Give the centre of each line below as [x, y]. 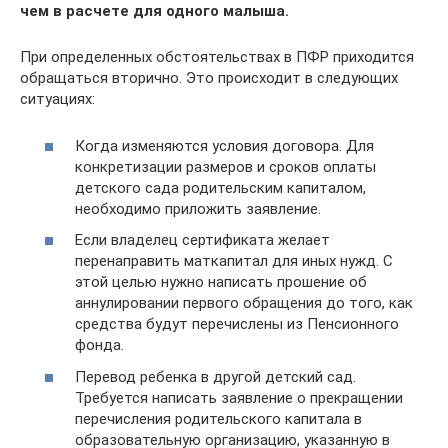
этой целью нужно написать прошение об [221, 282]
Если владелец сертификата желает [202, 240]
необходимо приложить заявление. [198, 208]
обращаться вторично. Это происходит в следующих [209, 78]
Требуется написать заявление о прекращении [239, 397]
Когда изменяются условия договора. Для [224, 145]
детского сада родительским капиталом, [220, 187]
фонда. [99, 345]
